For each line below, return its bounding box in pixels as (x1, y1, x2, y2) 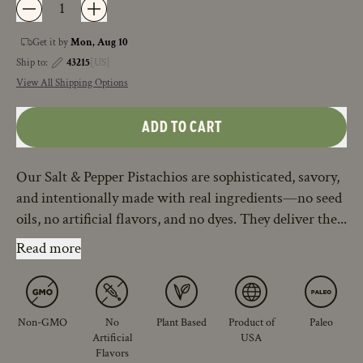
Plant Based (156, 314, 207, 331)
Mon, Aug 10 (70, 35, 128, 49)
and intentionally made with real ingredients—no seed (16, 188, 342, 209)
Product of (228, 314, 275, 331)
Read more (16, 238, 81, 259)
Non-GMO (17, 314, 67, 331)
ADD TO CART (141, 117, 222, 137)
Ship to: (16, 56, 48, 70)
